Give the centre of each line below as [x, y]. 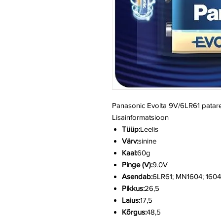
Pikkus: [133, 188]
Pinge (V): [137, 165]
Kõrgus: [134, 212]
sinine [147, 141]
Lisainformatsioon [140, 117]
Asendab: [137, 177]
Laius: [131, 200]
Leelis [149, 129]
